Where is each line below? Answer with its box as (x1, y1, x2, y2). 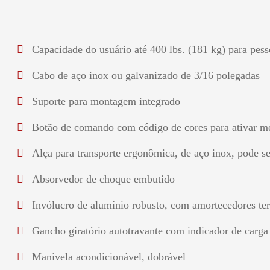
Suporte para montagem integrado (31, 95, 180, 107)
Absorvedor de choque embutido (31, 173, 175, 185)
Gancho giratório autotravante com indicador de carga (31, 225, 268, 237)
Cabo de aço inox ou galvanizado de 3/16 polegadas (31, 69, 260, 81)
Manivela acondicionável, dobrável (31, 251, 186, 263)
